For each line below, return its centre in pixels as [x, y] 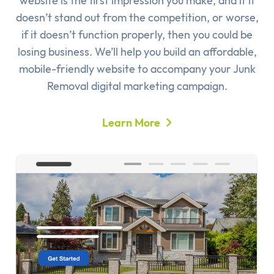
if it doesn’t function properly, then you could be [137, 35]
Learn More [131, 123]
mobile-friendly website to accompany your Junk [137, 69]
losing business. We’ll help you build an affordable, [137, 52]
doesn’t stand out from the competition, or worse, [137, 18]
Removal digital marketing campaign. [137, 86]
